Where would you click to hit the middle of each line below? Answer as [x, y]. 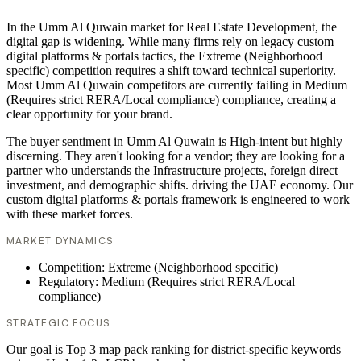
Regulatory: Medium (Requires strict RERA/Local [167, 282]
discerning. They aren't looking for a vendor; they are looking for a [176, 156]
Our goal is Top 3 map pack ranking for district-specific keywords [174, 350]
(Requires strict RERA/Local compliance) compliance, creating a [171, 100]
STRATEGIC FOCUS [58, 323]
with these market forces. [70, 214]
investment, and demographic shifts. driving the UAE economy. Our [180, 185]
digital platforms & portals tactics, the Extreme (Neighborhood [164, 56]
